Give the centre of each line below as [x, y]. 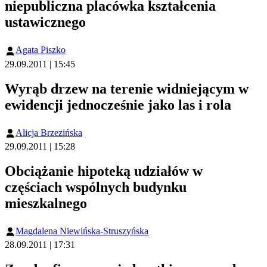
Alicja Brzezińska [49, 132]
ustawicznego [45, 22]
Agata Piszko [41, 50]
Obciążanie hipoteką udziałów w [104, 171]
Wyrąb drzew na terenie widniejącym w [127, 89]
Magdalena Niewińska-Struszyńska [82, 231]
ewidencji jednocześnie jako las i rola [118, 105]
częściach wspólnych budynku [96, 187]
